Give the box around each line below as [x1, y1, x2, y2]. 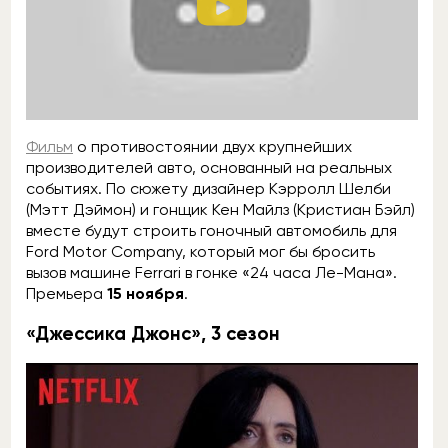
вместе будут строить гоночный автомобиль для [26, 221, 397, 241]
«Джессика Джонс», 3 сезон [26, 322, 280, 346]
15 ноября [107, 284, 184, 304]
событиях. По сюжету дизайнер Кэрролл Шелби [26, 179, 391, 199]
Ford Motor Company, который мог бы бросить [26, 242, 375, 262]
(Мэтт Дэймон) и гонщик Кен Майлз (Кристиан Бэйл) [26, 200, 415, 220]
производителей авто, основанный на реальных [26, 158, 392, 178]
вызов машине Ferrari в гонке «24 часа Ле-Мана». [26, 263, 397, 283]
